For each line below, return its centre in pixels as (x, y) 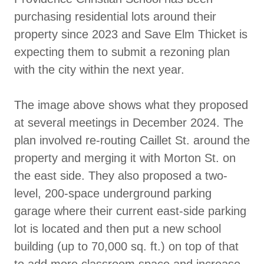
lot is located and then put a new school (118, 228)
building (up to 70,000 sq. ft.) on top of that (126, 246)
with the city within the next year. (101, 69)
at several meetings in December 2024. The (129, 122)
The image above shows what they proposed (131, 105)
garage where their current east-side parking (130, 211)
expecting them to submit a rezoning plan (122, 52)
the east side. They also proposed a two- (121, 175)
